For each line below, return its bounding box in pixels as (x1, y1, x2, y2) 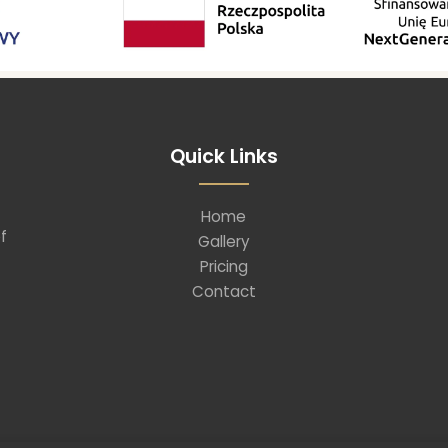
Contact (191, 281, 256, 303)
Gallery (197, 231, 250, 253)
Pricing (199, 256, 248, 278)
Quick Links (169, 143, 278, 171)
